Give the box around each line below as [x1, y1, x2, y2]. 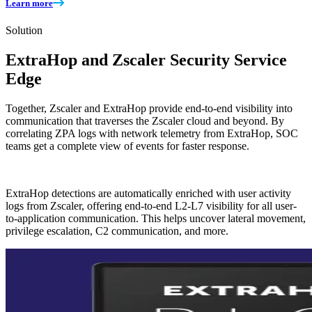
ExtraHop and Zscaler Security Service [6, 50, 287, 69]
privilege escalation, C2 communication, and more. [6, 224, 228, 237]
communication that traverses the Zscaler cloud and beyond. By [6, 114, 284, 127]
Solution [6, 24, 42, 36]
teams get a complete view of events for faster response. [6, 139, 249, 152]
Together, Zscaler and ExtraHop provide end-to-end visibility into [6, 102, 292, 114]
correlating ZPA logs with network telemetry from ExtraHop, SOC [6, 127, 298, 139]
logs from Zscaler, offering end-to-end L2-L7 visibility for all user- [6, 199, 297, 212]
